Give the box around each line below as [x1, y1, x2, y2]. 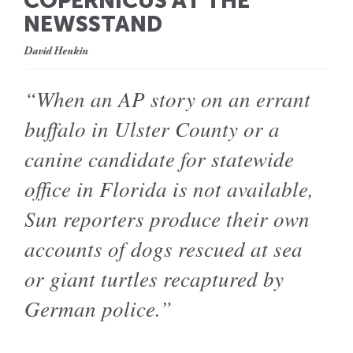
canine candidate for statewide [24, 143, 294, 173]
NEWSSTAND [24, 10, 162, 37]
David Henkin [24, 46, 88, 58]
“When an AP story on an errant [24, 84, 310, 113]
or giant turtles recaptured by [24, 263, 284, 292]
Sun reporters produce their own [24, 203, 310, 232]
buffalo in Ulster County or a [24, 113, 280, 143]
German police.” [24, 293, 172, 322]
